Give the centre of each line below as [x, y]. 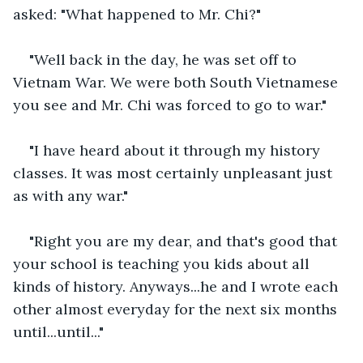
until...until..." [58, 331]
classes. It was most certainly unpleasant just [175, 173]
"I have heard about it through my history [177, 150]
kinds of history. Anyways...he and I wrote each [177, 286]
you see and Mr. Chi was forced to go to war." [170, 105]
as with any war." [70, 195]
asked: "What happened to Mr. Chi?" [137, 14]
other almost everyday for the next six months [177, 309]
